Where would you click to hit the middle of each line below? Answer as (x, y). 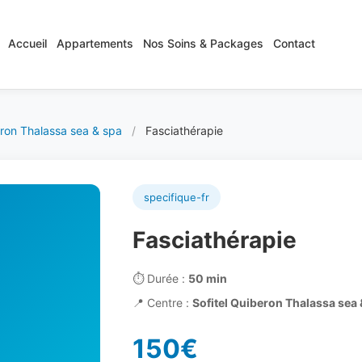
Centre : (168, 303)
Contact (294, 43)
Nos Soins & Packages (203, 43)
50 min (208, 278)
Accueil (27, 43)
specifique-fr (177, 197)
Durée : (166, 278)
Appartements (95, 43)
